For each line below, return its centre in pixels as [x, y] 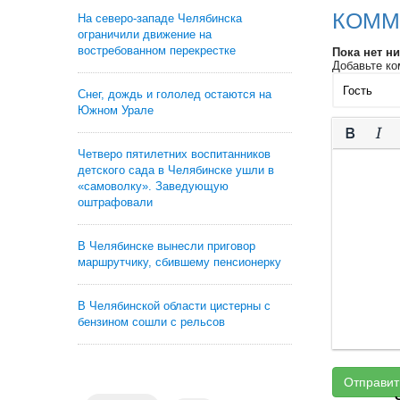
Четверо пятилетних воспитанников [174, 154]
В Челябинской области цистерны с [174, 306]
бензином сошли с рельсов [151, 322]
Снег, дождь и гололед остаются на [175, 94]
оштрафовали [115, 202]
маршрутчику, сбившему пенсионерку [179, 262]
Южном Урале [116, 110]
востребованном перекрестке [157, 50]
